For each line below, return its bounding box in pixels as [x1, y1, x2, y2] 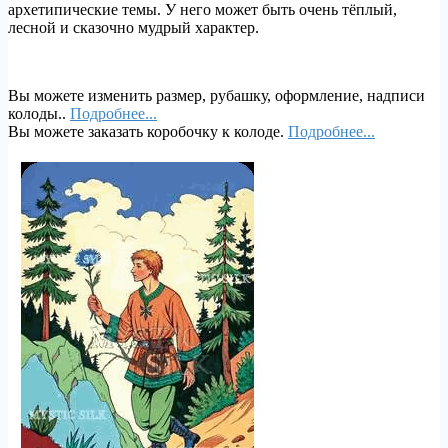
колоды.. [8, 104, 70, 122]
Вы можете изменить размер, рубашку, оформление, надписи [8, 86, 425, 104]
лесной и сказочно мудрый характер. [8, 18, 259, 36]
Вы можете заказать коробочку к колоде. [8, 122, 288, 140]
